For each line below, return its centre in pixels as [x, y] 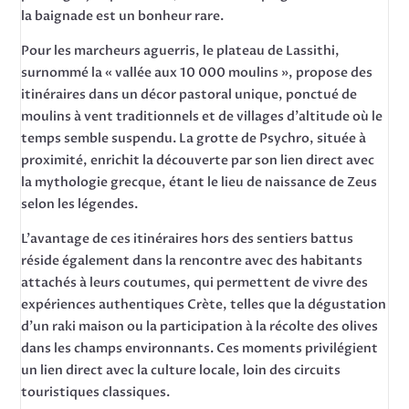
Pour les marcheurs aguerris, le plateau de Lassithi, [181, 51]
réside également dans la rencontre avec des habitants [192, 261]
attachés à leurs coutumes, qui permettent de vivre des [195, 283]
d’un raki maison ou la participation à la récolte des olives [200, 326]
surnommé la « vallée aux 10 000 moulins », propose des [197, 73]
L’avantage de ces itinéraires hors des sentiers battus [188, 239]
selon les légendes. [80, 204]
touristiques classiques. [96, 392]
